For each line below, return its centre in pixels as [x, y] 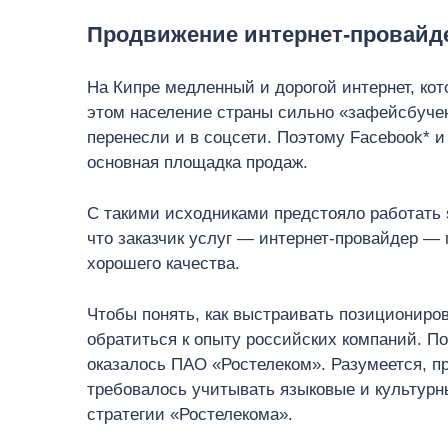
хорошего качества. [166, 263]
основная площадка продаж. [200, 162]
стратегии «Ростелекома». [190, 414]
